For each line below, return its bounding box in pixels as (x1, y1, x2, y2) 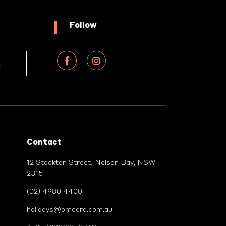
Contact (27, 138, 62, 147)
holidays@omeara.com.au (27, 206, 112, 213)
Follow (70, 21, 97, 30)
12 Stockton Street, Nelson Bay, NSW (27, 159, 155, 166)
